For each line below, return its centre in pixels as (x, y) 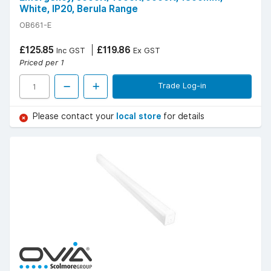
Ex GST (145, 51)
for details (184, 116)
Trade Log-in (182, 86)
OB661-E (35, 25)
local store (140, 116)
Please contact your (74, 116)
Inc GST (70, 51)
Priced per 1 (42, 63)
